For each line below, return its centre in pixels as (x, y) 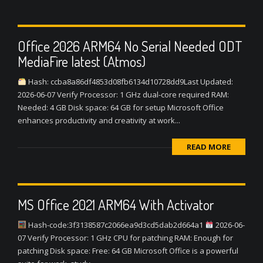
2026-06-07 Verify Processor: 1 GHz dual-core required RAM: (123, 95)
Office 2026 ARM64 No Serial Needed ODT (130, 46)
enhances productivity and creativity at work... (99, 120)
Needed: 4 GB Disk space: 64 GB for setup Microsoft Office (121, 107)
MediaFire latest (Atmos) (82, 61)
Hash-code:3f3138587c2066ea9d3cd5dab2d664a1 (115, 225)
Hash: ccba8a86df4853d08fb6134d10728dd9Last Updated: (129, 82)
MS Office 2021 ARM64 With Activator (116, 205)
